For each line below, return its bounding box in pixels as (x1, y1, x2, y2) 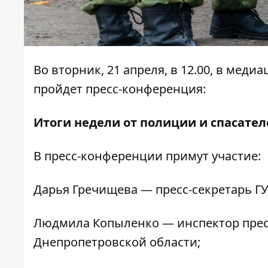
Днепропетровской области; (33, 234, 200, 251)
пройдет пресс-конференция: (33, 81, 206, 98)
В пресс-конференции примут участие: (33, 148, 261, 165)
